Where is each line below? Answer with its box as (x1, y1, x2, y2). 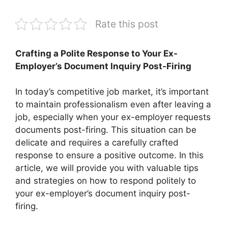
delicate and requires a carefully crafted (15, 137, 179, 148)
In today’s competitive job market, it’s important (15, 87, 209, 97)
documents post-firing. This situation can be (15, 125, 196, 135)
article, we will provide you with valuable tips (15, 163, 198, 173)
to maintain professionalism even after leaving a (15, 99, 211, 109)
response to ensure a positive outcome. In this (15, 150, 204, 160)
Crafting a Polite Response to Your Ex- (15, 48, 178, 59)
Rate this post (95, 17, 158, 30)
